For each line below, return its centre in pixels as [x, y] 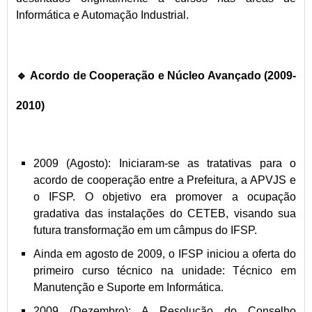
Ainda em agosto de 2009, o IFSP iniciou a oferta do [165, 254]
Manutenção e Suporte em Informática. [128, 288]
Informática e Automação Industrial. [102, 15]
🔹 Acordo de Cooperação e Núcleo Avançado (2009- [156, 75]
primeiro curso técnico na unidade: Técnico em [165, 271]
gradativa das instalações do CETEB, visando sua [165, 214]
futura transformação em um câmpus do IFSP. [145, 231]
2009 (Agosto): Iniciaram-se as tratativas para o [165, 164]
